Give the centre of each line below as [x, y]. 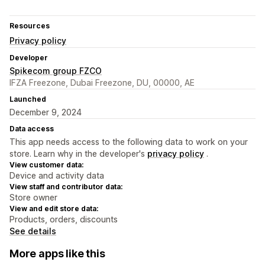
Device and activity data [57, 176]
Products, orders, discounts [64, 219]
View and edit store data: [54, 209]
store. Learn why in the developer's [78, 154]
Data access [32, 129]
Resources [30, 26]
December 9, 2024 [46, 112]
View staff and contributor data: [66, 187]
